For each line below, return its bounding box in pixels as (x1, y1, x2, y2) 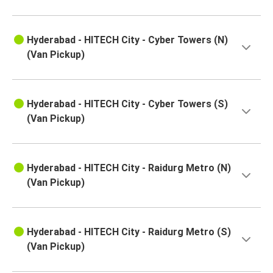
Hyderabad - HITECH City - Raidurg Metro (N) (27, 162, 231, 174)
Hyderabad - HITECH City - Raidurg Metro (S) (27, 226, 231, 238)
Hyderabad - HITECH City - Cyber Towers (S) (27, 98, 228, 110)
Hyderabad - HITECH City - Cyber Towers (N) (27, 34, 228, 46)
